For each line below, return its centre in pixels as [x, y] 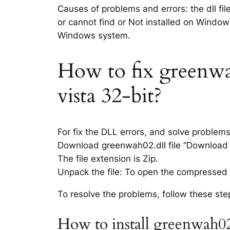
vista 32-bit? [110, 95]
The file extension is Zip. [108, 158]
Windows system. [94, 35]
